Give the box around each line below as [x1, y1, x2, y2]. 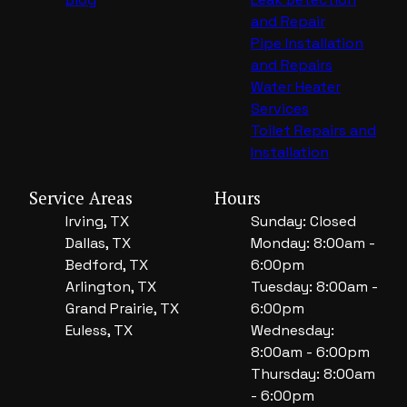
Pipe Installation [251, 34, 363, 54]
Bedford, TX [65, 255, 148, 275]
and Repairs [251, 55, 333, 75]
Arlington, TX [65, 277, 156, 297]
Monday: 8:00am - [251, 233, 375, 253]
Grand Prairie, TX [65, 299, 179, 319]
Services [251, 99, 309, 119]
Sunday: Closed [251, 212, 356, 232]
